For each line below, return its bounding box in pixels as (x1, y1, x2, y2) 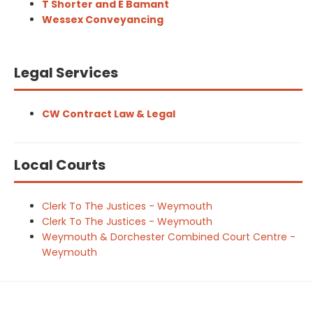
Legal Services (14, 63, 118, 82)
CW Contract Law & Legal (42, 107, 175, 121)
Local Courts (14, 155, 105, 175)
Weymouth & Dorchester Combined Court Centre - (42, 230, 296, 244)
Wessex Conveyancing (42, 13, 163, 27)
